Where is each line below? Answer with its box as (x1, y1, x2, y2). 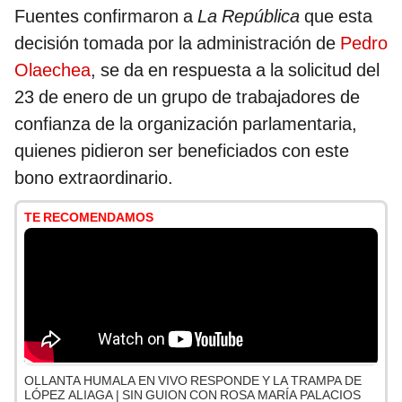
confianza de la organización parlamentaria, (14, 113, 357, 135)
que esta (300, 5, 372, 28)
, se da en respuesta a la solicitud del (91, 59, 380, 82)
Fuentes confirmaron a (14, 5, 197, 28)
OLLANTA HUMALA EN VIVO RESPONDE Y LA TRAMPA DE (24, 373, 362, 389)
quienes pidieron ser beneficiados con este (14, 140, 349, 162)
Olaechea (14, 59, 91, 82)
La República (197, 5, 300, 28)
